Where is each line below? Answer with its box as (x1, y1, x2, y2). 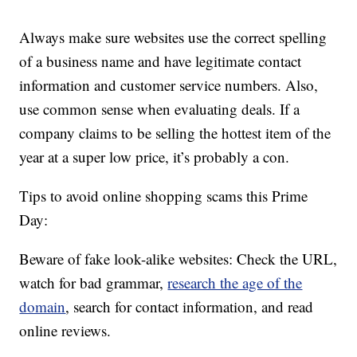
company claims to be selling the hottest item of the (19, 123, 331, 143)
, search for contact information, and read (65, 296, 314, 317)
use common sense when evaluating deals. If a (19, 99, 300, 120)
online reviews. (19, 320, 112, 341)
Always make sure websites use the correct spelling (19, 27, 328, 48)
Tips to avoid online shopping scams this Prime (19, 186, 308, 206)
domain (19, 296, 66, 317)
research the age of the (167, 273, 303, 293)
